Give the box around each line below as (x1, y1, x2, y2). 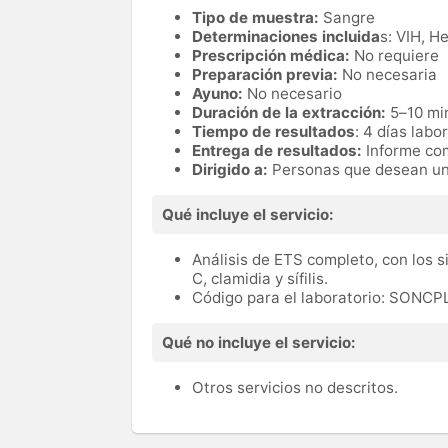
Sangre (323, 8, 375, 28)
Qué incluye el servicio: (162, 205, 334, 225)
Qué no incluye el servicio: (162, 333, 356, 353)
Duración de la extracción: (192, 103, 386, 123)
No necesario (247, 84, 342, 104)
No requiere (350, 46, 439, 66)
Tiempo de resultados (192, 122, 355, 142)
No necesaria (338, 65, 437, 85)
